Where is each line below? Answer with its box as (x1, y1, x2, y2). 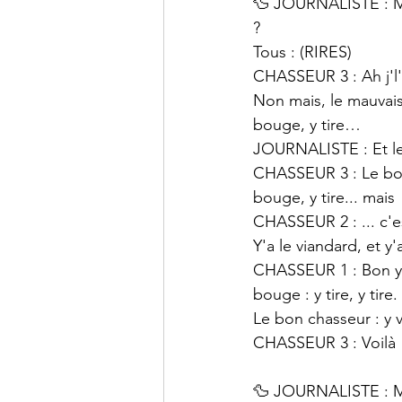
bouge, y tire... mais (253, 188, 395, 207)
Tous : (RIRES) (253, 42, 352, 62)
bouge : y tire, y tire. (253, 284, 398, 304)
